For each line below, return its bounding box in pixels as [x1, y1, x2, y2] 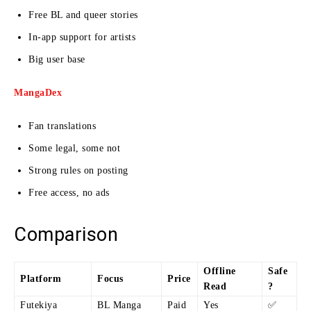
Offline [203, 265, 236, 276]
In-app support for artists [28, 31, 135, 42]
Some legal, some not [28, 142, 120, 153]
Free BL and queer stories [28, 9, 138, 20]
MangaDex [14, 87, 62, 98]
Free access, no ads [28, 187, 110, 198]
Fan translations [28, 120, 96, 131]
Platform [20, 273, 61, 284]
